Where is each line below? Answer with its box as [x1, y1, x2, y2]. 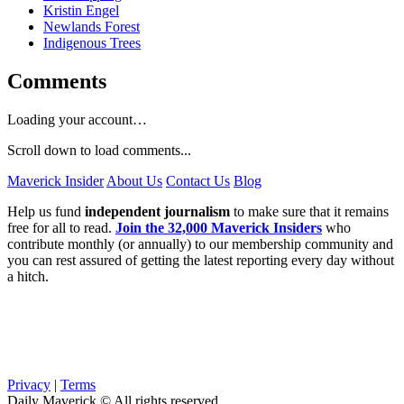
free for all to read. [7, 220, 115, 236]
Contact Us [166, 173, 230, 189]
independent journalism [85, 204, 230, 220]
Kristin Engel [43, 3, 119, 19]
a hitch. [7, 269, 49, 285]
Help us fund [7, 204, 85, 220]
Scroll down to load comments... [7, 142, 191, 159]
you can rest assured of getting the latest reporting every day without [7, 252, 394, 269]
